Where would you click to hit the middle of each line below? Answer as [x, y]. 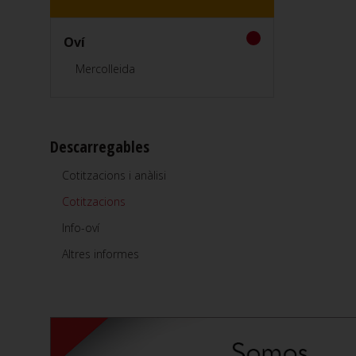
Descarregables [100, 146]
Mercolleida [105, 68]
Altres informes [101, 253]
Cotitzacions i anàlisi [114, 175]
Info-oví [81, 227]
